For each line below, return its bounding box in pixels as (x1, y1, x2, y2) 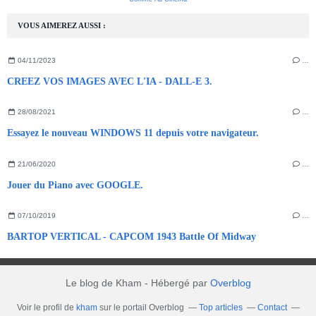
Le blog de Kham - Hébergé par (65, 277, 210, 289)
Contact (257, 303, 287, 313)
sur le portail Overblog (97, 303, 184, 313)
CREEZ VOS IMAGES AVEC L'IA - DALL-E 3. (7, 75, 212, 87)
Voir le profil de (16, 303, 76, 313)
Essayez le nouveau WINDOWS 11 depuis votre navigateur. (7, 128, 259, 139)
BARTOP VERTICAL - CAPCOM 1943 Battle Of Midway (7, 231, 256, 243)
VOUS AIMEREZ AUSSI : (18, 20, 106, 30)
